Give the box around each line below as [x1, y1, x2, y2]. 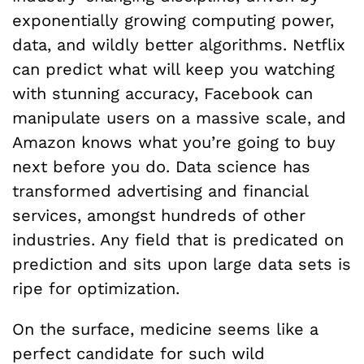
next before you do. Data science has [12, 156, 310, 176]
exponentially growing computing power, [12, 10, 334, 30]
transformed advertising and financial [12, 180, 308, 201]
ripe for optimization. [12, 278, 180, 298]
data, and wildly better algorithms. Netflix [12, 34, 345, 54]
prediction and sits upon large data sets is [12, 253, 351, 274]
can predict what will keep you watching [12, 58, 335, 79]
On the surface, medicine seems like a [12, 318, 318, 339]
